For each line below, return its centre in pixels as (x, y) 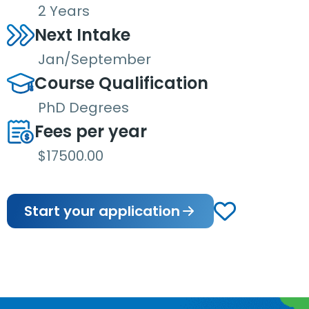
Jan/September (94, 59)
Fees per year (91, 131)
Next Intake (82, 35)
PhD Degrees (83, 108)
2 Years (64, 11)
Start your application (102, 211)
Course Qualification (121, 83)
